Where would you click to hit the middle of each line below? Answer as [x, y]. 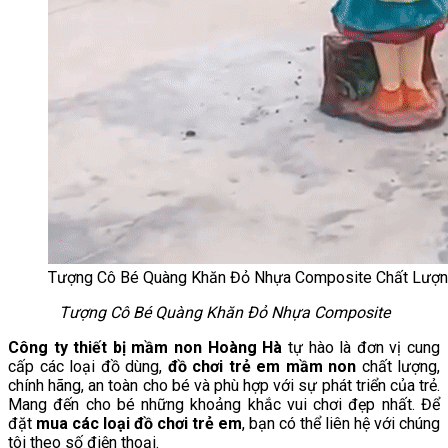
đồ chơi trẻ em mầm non [261, 366]
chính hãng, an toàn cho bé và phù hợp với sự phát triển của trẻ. [224, 385]
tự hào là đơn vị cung [361, 347]
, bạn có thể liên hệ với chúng [341, 423]
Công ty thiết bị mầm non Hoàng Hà [145, 347]
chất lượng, [398, 366]
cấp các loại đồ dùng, [88, 366]
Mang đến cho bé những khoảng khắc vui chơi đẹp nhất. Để [224, 404]
